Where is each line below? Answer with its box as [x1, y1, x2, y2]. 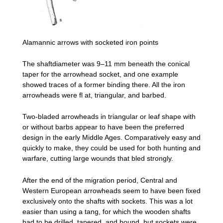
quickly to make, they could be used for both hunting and [22, 144, 201, 152]
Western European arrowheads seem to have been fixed [22, 186, 201, 195]
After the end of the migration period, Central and [22, 176, 177, 184]
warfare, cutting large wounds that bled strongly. [22, 154, 173, 163]
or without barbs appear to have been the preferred [22, 123, 184, 131]
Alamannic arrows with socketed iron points [22, 38, 158, 46]
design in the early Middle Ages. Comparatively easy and [22, 133, 201, 142]
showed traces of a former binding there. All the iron [22, 80, 185, 89]
